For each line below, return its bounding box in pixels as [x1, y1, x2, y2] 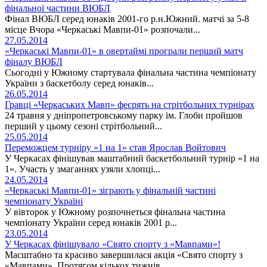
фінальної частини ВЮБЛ [5, 2, 110, 13]
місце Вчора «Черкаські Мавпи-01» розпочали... [5, 24, 200, 35]
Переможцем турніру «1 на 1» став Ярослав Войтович [5, 142, 226, 153]
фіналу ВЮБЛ [5, 56, 63, 67]
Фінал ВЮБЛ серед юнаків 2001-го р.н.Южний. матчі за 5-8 [5, 13, 249, 24]
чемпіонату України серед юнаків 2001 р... [5, 217, 177, 228]
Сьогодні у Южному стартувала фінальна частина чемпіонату [5, 67, 256, 77]
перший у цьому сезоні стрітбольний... [5, 120, 162, 131]
